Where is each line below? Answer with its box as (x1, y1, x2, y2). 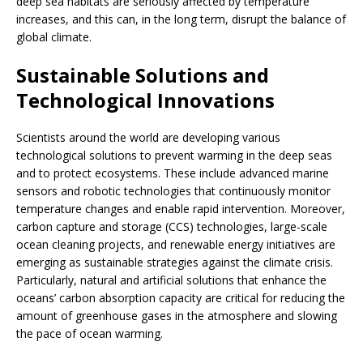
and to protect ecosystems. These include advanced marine (16, 165, 329, 181)
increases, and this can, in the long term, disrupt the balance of (16, 11, 346, 28)
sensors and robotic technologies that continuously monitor (16, 183, 331, 199)
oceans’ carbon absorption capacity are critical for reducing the (16, 290, 345, 306)
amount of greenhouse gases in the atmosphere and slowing (16, 308, 337, 324)
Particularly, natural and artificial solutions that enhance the (16, 272, 327, 288)
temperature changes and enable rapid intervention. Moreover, (16, 201, 345, 217)
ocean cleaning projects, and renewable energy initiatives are (16, 237, 335, 253)
